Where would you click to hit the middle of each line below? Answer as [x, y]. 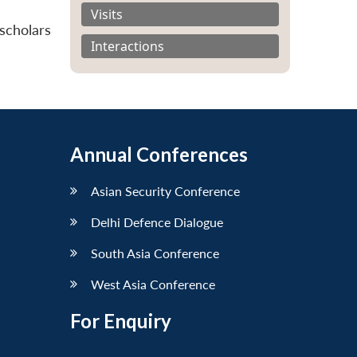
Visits [107, 14]
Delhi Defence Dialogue [157, 222]
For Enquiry [121, 320]
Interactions [127, 46]
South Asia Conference [155, 253]
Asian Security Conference [165, 190]
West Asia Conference [153, 284]
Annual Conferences [159, 154]
